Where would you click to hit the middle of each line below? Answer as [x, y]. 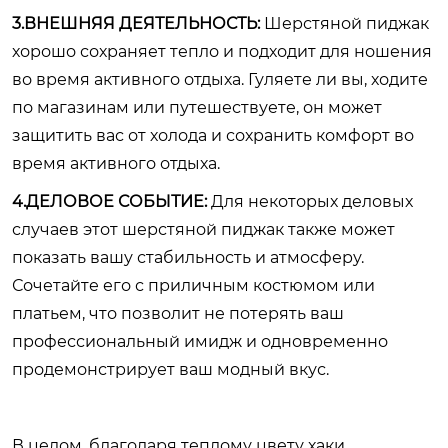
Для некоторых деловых [310, 201]
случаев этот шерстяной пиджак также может [203, 229]
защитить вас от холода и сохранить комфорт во [213, 135]
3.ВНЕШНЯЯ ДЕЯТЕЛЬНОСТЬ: [136, 23]
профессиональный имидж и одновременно [200, 341]
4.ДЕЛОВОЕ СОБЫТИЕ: [109, 201]
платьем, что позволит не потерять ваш [178, 313]
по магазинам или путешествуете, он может [197, 107]
